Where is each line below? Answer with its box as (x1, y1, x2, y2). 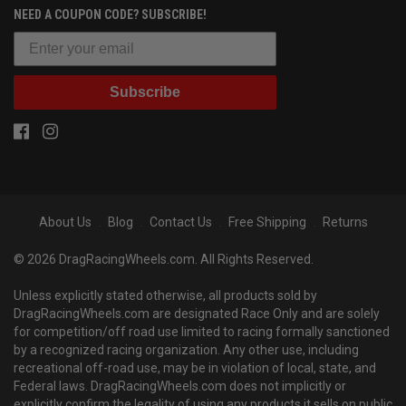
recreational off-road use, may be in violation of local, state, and (14, 361, 376, 376)
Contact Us (149, 215, 212, 230)
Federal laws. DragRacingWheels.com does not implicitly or (14, 379, 346, 394)
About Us (38, 215, 92, 230)
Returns (322, 215, 368, 230)
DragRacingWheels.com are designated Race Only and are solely (14, 306, 380, 322)
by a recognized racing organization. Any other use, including (14, 343, 359, 358)
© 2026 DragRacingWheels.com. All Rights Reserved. (14, 252, 314, 267)
